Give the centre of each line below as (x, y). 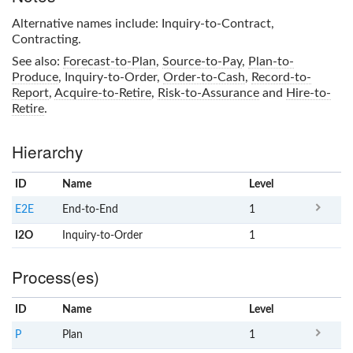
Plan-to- (271, 61)
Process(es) (56, 276)
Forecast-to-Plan (110, 61)
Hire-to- (308, 93)
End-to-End (90, 210)
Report (30, 93)
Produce (35, 77)
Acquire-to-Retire (103, 93)
